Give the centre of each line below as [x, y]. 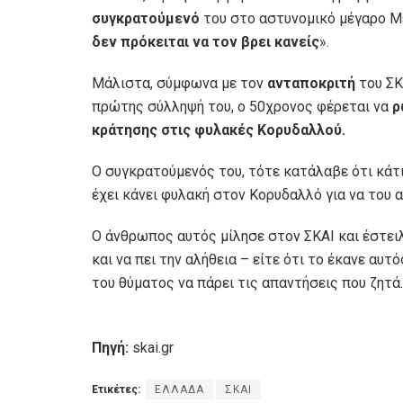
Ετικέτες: [116, 390]
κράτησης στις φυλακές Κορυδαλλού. [220, 130]
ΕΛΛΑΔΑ [179, 390]
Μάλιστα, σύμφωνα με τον [179, 84]
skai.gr [151, 348]
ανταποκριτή [313, 84]
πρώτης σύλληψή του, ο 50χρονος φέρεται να [242, 107]
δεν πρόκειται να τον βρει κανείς [206, 42]
